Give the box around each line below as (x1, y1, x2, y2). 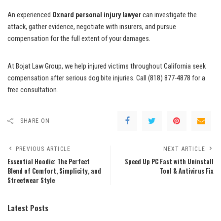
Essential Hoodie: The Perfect (7, 156, 90, 166)
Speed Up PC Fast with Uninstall (125, 156, 214, 166)
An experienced (7, 10, 52, 19)
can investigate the (141, 10, 197, 19)
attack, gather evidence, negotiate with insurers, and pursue (7, 22, 176, 31)
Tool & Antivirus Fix (160, 166, 214, 176)
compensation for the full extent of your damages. (7, 34, 150, 43)
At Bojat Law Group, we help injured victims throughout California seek (7, 62, 206, 71)
